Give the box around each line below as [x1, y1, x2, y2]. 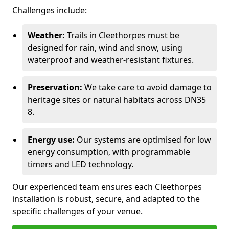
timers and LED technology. [28, 158, 133, 170]
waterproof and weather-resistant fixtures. [28, 54, 194, 65]
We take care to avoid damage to [82, 82, 212, 93]
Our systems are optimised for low [75, 134, 211, 145]
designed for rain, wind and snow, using [28, 42, 182, 53]
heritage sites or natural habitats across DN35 [28, 94, 206, 105]
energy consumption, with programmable [28, 146, 190, 157]
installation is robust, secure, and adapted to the [12, 193, 200, 204]
